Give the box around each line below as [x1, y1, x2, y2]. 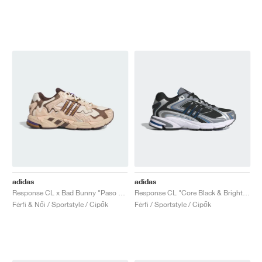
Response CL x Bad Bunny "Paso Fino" [118, 188, 125, 197]
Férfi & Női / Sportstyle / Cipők [12, 199, 108, 209]
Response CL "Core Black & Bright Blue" [243, 188, 250, 197]
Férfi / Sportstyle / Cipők [135, 199, 211, 209]
